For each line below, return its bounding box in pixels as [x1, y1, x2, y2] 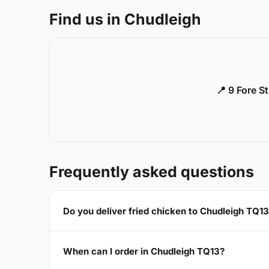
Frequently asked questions [49, 163, 254, 181]
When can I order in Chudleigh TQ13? [63, 245, 225, 257]
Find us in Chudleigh [49, 10, 201, 29]
